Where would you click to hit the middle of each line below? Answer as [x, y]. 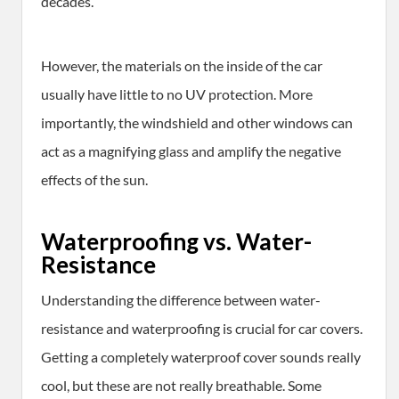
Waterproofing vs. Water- [176, 242]
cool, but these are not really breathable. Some [181, 386]
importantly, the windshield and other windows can [197, 123]
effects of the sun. [94, 180]
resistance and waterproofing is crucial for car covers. [202, 329]
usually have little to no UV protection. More [177, 94]
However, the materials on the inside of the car [182, 66]
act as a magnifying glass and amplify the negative [191, 151]
